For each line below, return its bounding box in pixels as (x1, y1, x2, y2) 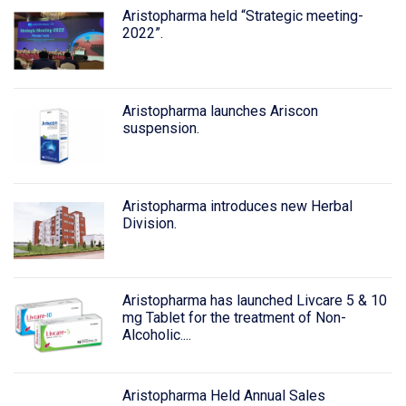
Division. (121, 214, 177, 232)
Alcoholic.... (121, 326, 191, 344)
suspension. (121, 119, 199, 137)
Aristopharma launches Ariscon (121, 101, 318, 120)
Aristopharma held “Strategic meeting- (121, 6, 363, 24)
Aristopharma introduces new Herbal (121, 197, 353, 215)
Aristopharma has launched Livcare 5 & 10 (121, 292, 387, 310)
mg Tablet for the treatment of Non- (121, 309, 346, 327)
